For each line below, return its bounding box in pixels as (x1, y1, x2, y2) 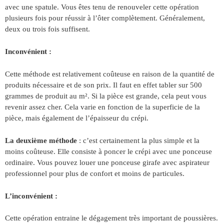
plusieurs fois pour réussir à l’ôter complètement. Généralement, (5, 13, 205, 22)
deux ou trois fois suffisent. (5, 24, 90, 33)
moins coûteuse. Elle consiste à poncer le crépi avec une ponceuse (5, 146, 212, 155)
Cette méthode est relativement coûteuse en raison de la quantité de (5, 69, 214, 78)
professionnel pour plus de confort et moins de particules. (5, 168, 184, 177)
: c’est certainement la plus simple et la (77, 135, 199, 144)
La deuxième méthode (5, 135, 77, 144)
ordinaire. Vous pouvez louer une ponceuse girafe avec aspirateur (5, 157, 209, 166)
